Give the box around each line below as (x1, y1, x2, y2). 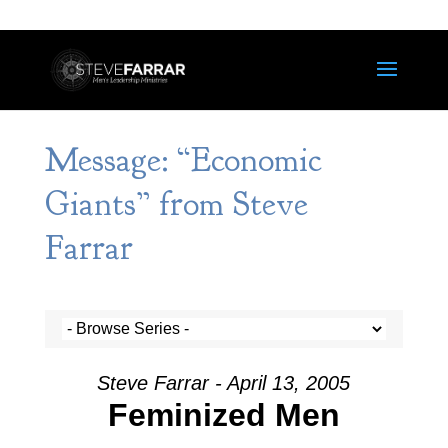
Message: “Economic (44, 138, 321, 182)
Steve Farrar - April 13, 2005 (97, 372, 351, 394)
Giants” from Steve (44, 182, 308, 226)
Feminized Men (107, 397, 340, 433)
